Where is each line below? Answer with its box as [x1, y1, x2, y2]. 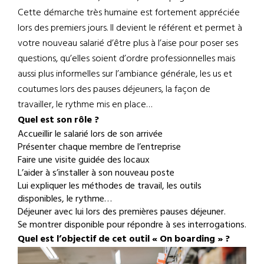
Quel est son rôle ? [18, 113, 99, 128]
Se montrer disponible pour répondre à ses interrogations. [18, 217, 246, 233]
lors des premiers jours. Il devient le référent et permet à [18, 21, 242, 37]
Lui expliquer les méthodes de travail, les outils [18, 179, 202, 194]
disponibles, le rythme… [18, 192, 112, 207]
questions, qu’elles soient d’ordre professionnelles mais [18, 51, 235, 67]
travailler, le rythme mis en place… [18, 97, 152, 113]
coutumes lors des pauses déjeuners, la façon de [18, 82, 210, 98]
